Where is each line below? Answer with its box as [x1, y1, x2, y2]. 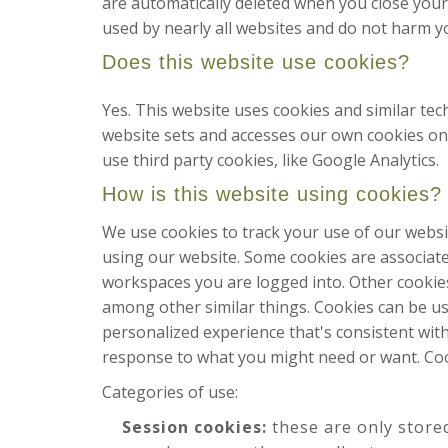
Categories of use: [102, 381, 238, 403]
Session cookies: [122, 416, 267, 438]
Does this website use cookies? [102, 51, 410, 73]
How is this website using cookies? [102, 183, 442, 205]
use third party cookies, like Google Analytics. [102, 149, 439, 171]
